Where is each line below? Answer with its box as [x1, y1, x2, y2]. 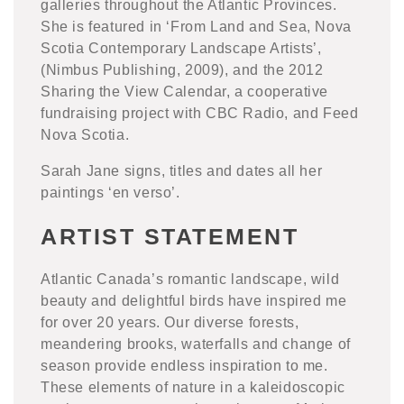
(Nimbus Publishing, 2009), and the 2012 [41, 61, 324, 78]
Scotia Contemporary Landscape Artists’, [41, 40, 322, 56]
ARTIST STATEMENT [41, 223, 298, 249]
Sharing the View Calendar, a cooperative [41, 83, 329, 99]
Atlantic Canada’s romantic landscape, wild [41, 271, 340, 288]
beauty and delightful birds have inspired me [41, 293, 347, 309]
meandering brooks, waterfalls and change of [41, 336, 351, 353]
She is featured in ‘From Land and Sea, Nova [41, 18, 352, 34]
